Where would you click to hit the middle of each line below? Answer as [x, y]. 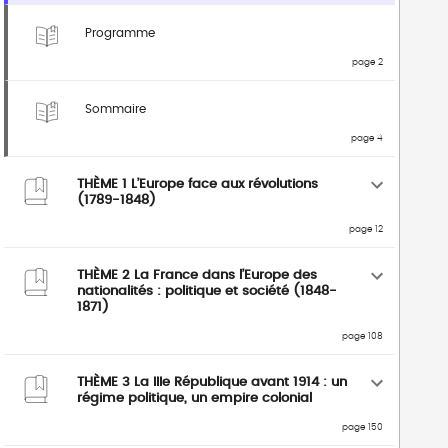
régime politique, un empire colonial [194, 398]
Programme [120, 33]
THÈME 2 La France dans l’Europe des [197, 275]
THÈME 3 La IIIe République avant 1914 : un [212, 382]
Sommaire [115, 109]
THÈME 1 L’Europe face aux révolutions [197, 184]
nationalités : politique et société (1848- [207, 291]
